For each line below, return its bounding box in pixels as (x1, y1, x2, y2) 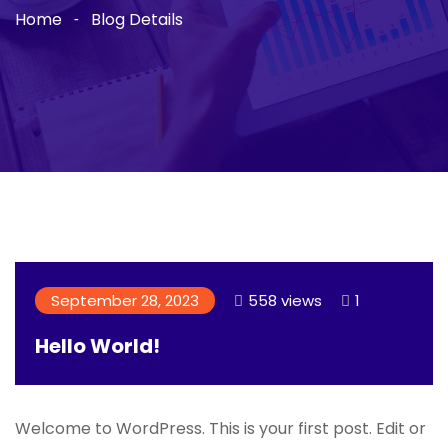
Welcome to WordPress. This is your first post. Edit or (15, 417, 426, 440)
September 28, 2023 (51, 290, 199, 311)
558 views (248, 290, 322, 311)
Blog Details (91, 8, 183, 31)
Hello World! (35, 332, 160, 360)
